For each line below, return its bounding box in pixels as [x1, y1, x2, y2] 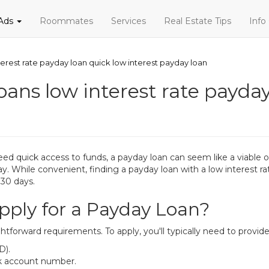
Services [111, 16, 146, 26]
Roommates [40, 16, 93, 26]
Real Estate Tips [164, 16, 231, 26]
